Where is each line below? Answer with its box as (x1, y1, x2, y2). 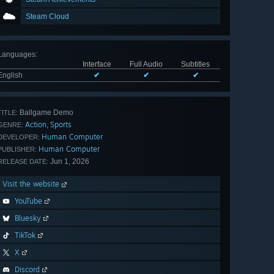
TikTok (15, 231, 35, 240)
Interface (82, 60, 111, 69)
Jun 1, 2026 (48, 157, 89, 166)
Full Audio (129, 60, 163, 69)
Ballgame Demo (18, 108, 73, 117)
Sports (50, 120, 72, 130)
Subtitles (181, 60, 210, 69)
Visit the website (2, 179, 62, 189)
